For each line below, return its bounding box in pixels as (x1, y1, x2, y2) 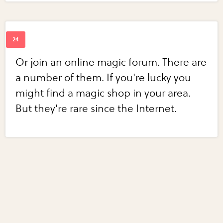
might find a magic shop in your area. (15, 87, 191, 100)
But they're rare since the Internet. (15, 102, 177, 115)
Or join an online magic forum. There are (15, 56, 207, 69)
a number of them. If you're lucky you (15, 71, 192, 84)
